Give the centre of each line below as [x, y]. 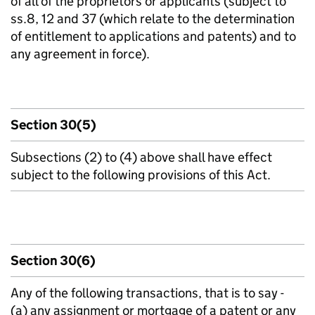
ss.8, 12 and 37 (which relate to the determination [153, 19]
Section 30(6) [53, 261]
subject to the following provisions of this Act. [141, 175]
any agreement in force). [80, 54]
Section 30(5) [53, 125]
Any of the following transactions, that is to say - [147, 293]
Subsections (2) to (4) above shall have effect [141, 157]
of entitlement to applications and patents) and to [153, 36]
